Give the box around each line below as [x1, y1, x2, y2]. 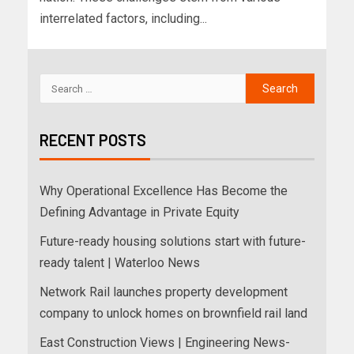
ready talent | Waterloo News [40, 255, 200, 271]
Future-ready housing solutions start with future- [40, 234, 306, 250]
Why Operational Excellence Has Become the [40, 183, 288, 199]
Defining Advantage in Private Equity [40, 205, 239, 220]
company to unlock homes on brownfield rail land [40, 306, 307, 322]
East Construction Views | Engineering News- [40, 335, 290, 351]
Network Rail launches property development [40, 284, 288, 300]
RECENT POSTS [40, 130, 146, 150]
